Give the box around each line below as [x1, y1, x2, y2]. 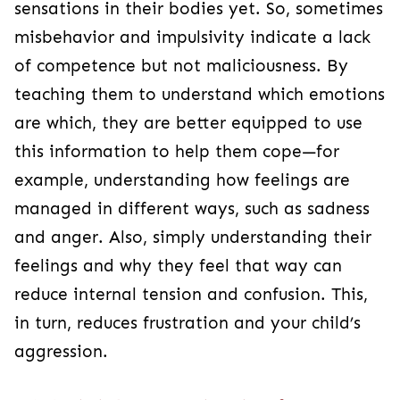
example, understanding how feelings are [14, 170, 350, 190]
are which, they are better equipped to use [14, 112, 362, 133]
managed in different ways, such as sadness [14, 198, 370, 219]
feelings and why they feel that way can [14, 255, 342, 276]
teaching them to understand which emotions [14, 84, 385, 104]
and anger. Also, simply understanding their [14, 227, 371, 247]
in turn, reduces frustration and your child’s [14, 312, 361, 333]
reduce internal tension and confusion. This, [14, 284, 368, 304]
